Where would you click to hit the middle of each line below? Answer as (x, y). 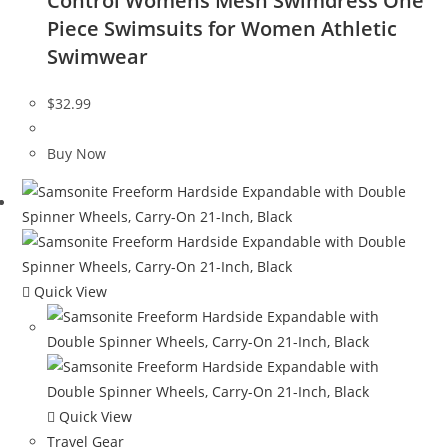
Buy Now (77, 154)
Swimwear (98, 57)
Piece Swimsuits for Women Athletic (222, 29)
